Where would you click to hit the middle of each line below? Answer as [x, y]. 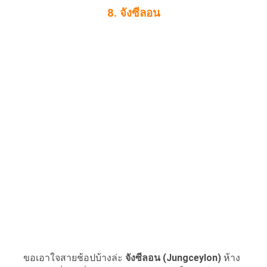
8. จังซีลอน [133, 13]
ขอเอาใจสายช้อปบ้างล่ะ [67, 257]
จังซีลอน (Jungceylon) [173, 257]
